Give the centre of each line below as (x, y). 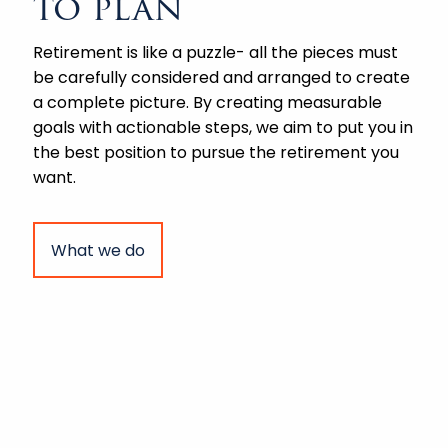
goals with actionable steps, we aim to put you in (223, 128)
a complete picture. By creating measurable (208, 103)
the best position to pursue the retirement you (216, 153)
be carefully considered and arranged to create (222, 78)
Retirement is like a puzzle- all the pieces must (216, 53)
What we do (98, 250)
